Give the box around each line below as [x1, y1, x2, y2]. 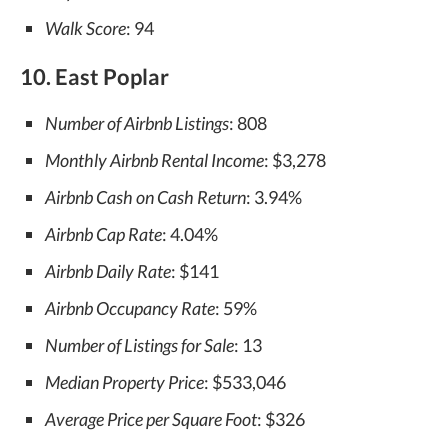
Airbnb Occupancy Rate [45, 297, 215, 319]
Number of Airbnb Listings [45, 112, 229, 134]
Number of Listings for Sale [45, 334, 234, 356]
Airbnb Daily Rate [45, 260, 171, 282]
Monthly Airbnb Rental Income [45, 149, 264, 171]
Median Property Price [45, 371, 204, 393]
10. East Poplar [20, 63, 169, 90]
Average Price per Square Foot [45, 408, 257, 430]
